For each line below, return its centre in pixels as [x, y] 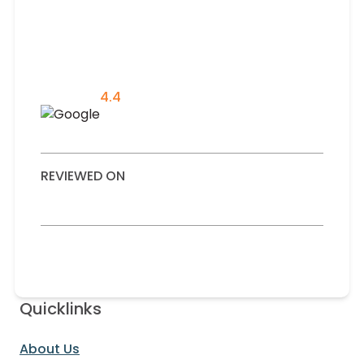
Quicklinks [61, 309]
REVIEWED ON [83, 176]
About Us [50, 349]
